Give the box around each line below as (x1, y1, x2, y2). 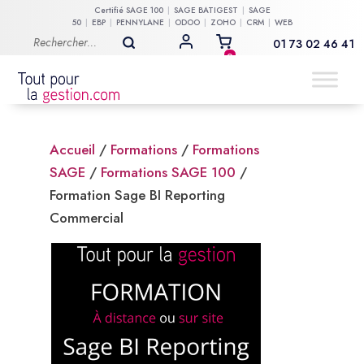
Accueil (49, 140, 95, 159)
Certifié (93, 4, 126, 16)
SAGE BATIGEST (173, 4, 238, 16)
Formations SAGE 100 (100, 162, 236, 182)
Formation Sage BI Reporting (49, 185, 225, 205)
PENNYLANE (115, 16, 164, 28)
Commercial (49, 208, 123, 227)
